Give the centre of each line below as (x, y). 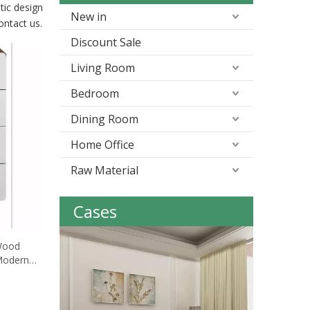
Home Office (102, 145)
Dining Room (104, 119)
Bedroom (95, 93)
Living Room (103, 68)
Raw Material (104, 170)
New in (89, 17)
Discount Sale (106, 42)
